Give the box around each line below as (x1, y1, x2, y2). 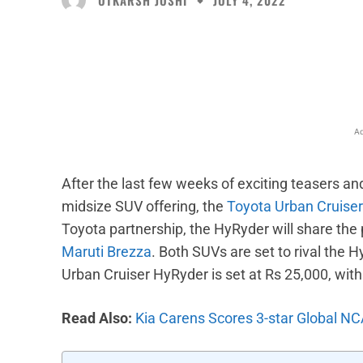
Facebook (198, 38, 238, 51)
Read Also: (62, 310, 132, 327)
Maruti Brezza (62, 243, 152, 261)
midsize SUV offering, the (62, 198, 227, 216)
